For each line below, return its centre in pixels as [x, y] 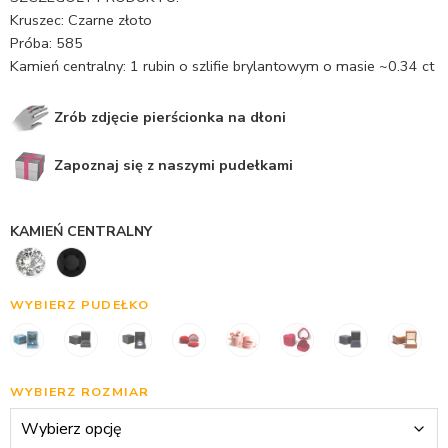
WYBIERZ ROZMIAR [80, 391]
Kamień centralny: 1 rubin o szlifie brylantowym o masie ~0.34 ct [222, 66]
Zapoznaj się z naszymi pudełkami [171, 164]
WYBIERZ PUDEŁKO [80, 304]
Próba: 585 [46, 43]
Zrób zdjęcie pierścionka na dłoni [168, 116]
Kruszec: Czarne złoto [81, 20]
